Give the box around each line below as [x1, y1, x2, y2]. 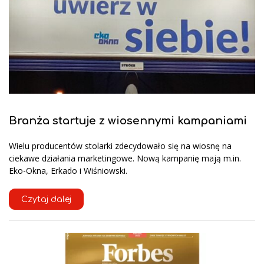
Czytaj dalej [21, 195, 71, 204]
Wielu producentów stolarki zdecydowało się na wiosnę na [9, 140, 232, 152]
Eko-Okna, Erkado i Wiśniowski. [9, 165, 127, 177]
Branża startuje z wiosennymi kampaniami [9, 114, 247, 127]
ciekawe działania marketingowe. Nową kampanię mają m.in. [9, 153, 241, 164]
